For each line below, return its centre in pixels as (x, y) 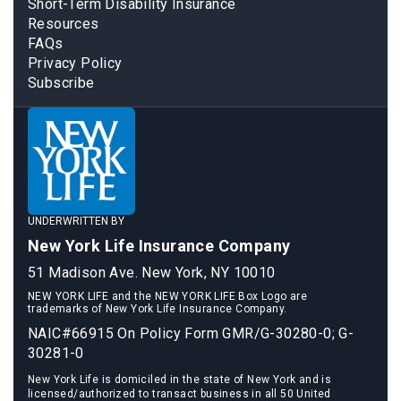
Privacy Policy (75, 63)
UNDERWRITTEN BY (76, 221)
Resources (64, 23)
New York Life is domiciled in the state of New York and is (180, 379)
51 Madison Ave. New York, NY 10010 (152, 272)
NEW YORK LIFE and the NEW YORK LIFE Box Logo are (168, 296)
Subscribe (61, 82)
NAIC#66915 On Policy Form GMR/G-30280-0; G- (191, 333)
